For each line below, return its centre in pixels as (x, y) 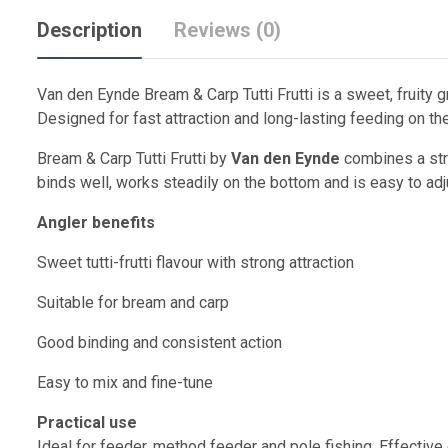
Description (89, 30)
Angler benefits (96, 223)
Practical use (87, 423)
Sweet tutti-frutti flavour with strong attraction (195, 263)
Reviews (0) (227, 30)
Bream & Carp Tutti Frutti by (134, 159)
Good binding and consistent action (159, 343)
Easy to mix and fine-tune (125, 383)
